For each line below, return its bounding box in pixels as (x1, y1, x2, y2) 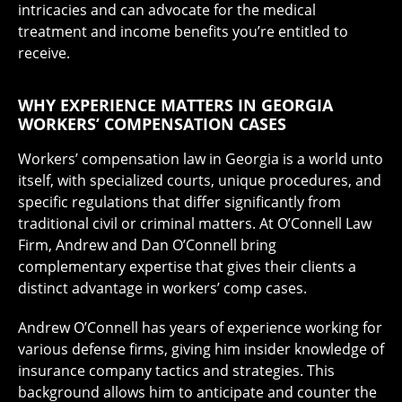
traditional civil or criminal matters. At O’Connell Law (18, 214, 371, 234)
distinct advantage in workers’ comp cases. (18, 278, 307, 299)
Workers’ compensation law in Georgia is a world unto (18, 149, 383, 170)
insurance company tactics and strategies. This (18, 361, 335, 381)
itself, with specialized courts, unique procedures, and (18, 170, 381, 191)
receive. (18, 43, 70, 64)
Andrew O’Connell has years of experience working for (18, 318, 382, 338)
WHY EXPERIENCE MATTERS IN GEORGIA (18, 94, 333, 117)
